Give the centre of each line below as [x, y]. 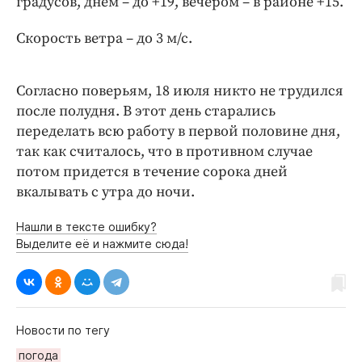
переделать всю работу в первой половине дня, [178, 131]
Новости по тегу [63, 330]
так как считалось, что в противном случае [164, 151]
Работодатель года [118, 77]
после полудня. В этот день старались [146, 111]
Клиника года [97, 28]
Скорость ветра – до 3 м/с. [104, 38]
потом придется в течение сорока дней [152, 171]
